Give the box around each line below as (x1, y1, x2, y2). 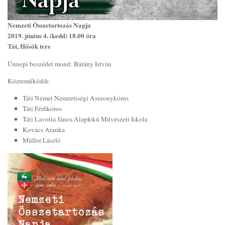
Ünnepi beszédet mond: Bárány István (8, 59, 111, 68)
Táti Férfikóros (23, 103, 62, 113)
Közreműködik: (8, 76, 51, 85)
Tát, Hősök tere (8, 41, 51, 52)
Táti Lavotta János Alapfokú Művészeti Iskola (23, 114, 148, 124)
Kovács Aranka (23, 125, 65, 134)
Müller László (23, 135, 61, 145)
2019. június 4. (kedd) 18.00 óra (8, 31, 96, 41)
